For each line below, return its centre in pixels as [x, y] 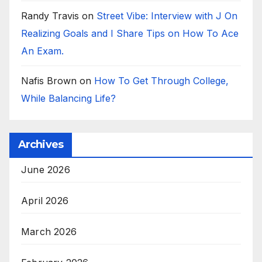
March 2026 [49, 232]
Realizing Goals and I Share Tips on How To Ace [130, 33]
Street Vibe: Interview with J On [167, 15]
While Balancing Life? [73, 98]
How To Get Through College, [161, 80]
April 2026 [45, 201]
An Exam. [45, 51]
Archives [41, 145]
